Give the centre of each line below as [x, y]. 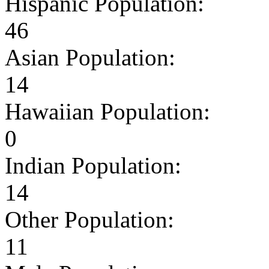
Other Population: [89, 219]
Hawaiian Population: [107, 111]
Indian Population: [93, 165]
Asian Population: [90, 57]
